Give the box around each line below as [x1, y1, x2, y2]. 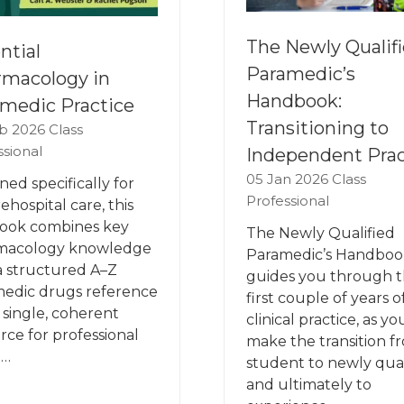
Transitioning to [246, 117, 389, 140]
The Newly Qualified [246, 225, 395, 243]
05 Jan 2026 [246, 170, 332, 188]
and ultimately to [246, 376, 372, 394]
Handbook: [246, 90, 342, 113]
